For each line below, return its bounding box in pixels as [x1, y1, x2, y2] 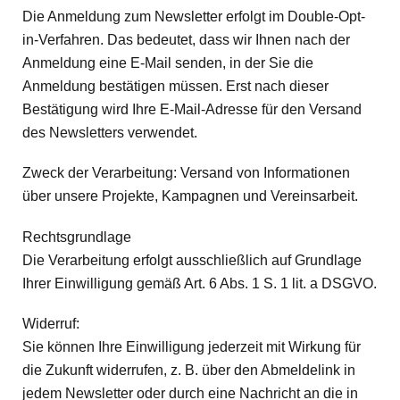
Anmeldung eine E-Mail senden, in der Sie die [22, 55, 313, 71]
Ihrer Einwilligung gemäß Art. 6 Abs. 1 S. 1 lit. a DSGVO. [22, 275, 377, 291]
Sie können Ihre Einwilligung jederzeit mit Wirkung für [22, 338, 361, 354]
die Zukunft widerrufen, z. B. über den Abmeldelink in [22, 362, 355, 378]
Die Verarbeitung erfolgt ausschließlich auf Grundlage [22, 252, 362, 268]
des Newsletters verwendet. [22, 125, 197, 141]
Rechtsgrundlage [22, 229, 131, 245]
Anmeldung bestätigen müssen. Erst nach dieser [22, 79, 329, 95]
